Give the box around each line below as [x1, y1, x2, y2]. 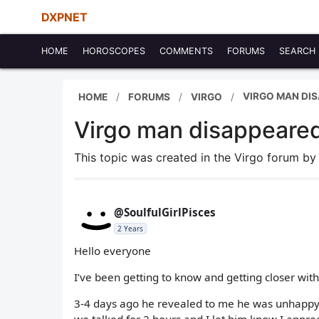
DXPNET [41, 10, 88, 24]
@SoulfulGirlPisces [114, 205, 216, 219]
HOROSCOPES [83, 46, 145, 56]
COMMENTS [159, 46, 213, 56]
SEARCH [279, 46, 315, 56]
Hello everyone [74, 244, 151, 258]
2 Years [117, 224, 143, 234]
